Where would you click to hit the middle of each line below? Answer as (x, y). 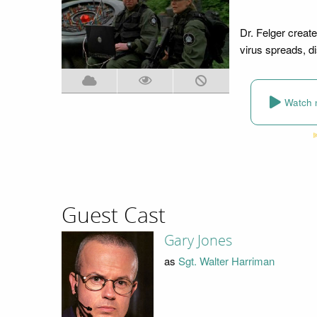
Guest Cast (114, 215)
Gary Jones (198, 241)
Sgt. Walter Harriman (226, 260)
